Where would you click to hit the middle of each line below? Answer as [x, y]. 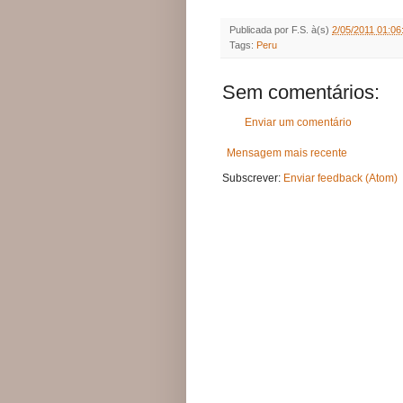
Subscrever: [253, 178]
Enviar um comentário [298, 122]
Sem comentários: [301, 92]
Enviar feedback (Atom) [340, 178]
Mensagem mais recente [287, 152]
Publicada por [260, 29]
